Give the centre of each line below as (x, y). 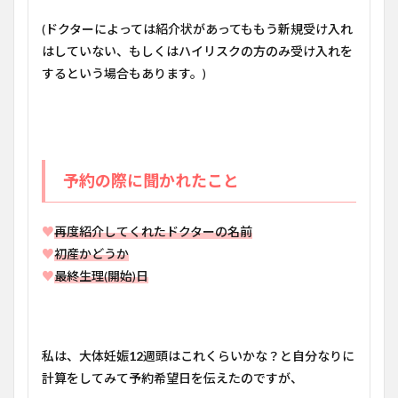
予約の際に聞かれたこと (151, 180)
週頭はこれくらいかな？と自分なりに (249, 356)
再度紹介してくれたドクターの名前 (153, 231)
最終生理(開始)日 (101, 276)
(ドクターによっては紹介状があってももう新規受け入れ (197, 29)
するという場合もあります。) (124, 73)
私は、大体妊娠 (85, 356)
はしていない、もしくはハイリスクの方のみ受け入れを (197, 51)
